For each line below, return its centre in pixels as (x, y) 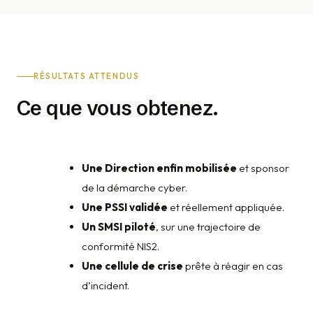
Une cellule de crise (133, 266)
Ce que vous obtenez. (118, 108)
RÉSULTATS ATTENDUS (87, 77)
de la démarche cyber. (135, 188)
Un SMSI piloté (119, 227)
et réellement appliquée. (226, 208)
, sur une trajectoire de (209, 227)
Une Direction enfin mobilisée (160, 168)
